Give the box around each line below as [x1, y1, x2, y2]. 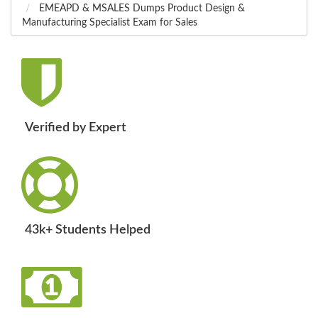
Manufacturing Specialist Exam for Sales [22, 18, 197, 28]
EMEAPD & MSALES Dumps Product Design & [36, 4, 245, 14]
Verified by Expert [25, 121, 126, 135]
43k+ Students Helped [25, 224, 150, 237]
